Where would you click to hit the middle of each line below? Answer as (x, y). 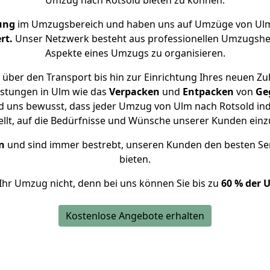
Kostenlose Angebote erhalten (135, 216)
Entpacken (208, 92)
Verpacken (134, 92)
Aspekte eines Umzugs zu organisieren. (135, 53)
